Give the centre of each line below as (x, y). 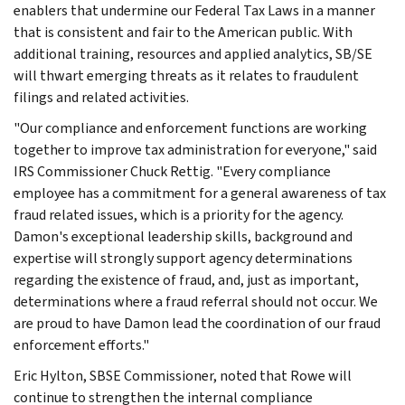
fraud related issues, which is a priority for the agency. (179, 214)
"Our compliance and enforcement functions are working (190, 127)
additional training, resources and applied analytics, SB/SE (193, 53)
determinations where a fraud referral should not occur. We (196, 301)
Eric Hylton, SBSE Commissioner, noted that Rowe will (183, 375)
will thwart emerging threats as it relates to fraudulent (186, 75)
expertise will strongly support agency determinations (183, 258)
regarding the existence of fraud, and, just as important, (186, 279)
